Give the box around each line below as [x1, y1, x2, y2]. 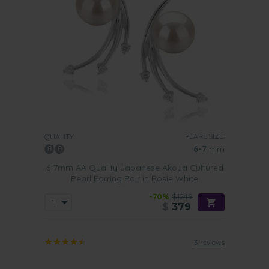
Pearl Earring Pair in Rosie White [71, 173, 198, 184]
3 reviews [194, 238, 225, 247]
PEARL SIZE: [185, 131, 225, 141]
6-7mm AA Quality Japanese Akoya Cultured [46, 162, 223, 173]
